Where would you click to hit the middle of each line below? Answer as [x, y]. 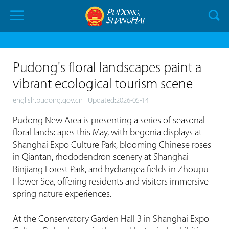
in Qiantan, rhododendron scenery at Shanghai [100, 157]
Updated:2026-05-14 [118, 101]
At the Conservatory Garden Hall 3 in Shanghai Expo [111, 219]
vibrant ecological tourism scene [102, 85]
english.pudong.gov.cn [48, 101]
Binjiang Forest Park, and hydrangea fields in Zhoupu [110, 170]
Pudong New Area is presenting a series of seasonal [109, 121]
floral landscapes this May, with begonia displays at [107, 133]
